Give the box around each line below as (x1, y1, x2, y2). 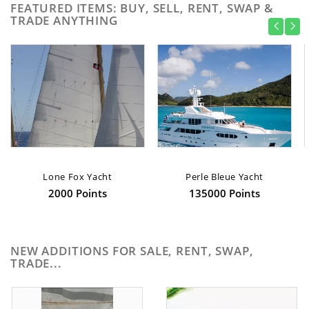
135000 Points (189, 186, 260, 200)
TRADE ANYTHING (10, 12, 118, 28)
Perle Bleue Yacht (185, 170, 264, 183)
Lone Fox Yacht (43, 170, 112, 183)
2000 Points (48, 186, 107, 200)
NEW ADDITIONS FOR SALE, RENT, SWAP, (10, 243, 254, 259)
